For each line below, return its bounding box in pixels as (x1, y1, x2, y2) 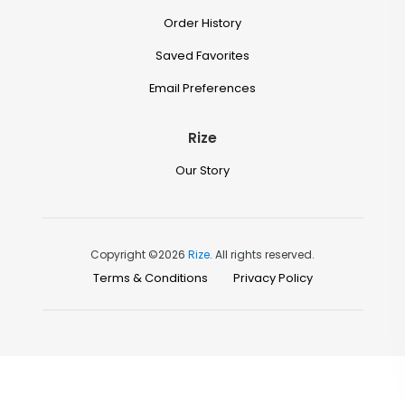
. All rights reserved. (210, 247, 315, 262)
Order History (164, 14, 241, 32)
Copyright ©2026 (90, 247, 188, 262)
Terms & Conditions (92, 268, 208, 287)
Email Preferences (149, 80, 256, 97)
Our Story (175, 162, 230, 179)
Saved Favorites (155, 47, 250, 64)
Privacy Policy (232, 268, 313, 287)
